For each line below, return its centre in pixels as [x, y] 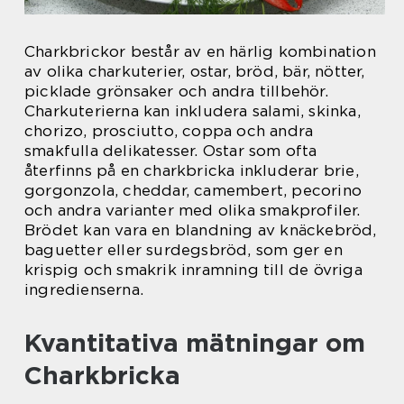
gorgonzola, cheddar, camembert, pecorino [193, 191]
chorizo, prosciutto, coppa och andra [169, 131]
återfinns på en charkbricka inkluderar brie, [192, 171]
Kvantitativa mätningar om [195, 343]
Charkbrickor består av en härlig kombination [200, 52]
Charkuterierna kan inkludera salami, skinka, [193, 111]
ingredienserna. [84, 290]
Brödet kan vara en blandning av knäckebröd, [201, 230]
